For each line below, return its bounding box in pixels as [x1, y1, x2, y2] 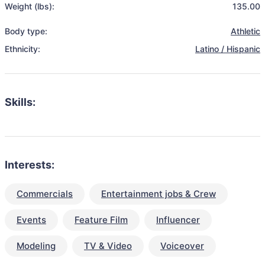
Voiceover [160, 240, 204, 251]
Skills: [5, 96, 35, 108]
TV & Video [84, 240, 132, 251]
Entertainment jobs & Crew [101, 188, 216, 199]
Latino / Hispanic [195, 44, 260, 54]
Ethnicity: [5, 44, 40, 54]
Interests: [5, 159, 54, 171]
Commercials [17, 188, 73, 199]
